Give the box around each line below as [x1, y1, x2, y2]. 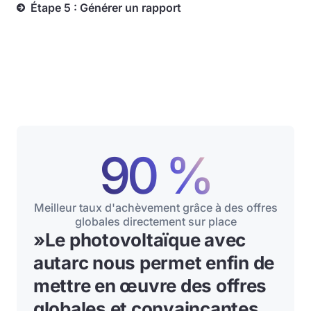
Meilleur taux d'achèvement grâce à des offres [33, 201, 278, 215]
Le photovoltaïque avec [44, 229, 246, 251]
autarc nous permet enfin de [33, 252, 274, 274]
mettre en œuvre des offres [33, 275, 267, 296]
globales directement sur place [74, 215, 237, 228]
